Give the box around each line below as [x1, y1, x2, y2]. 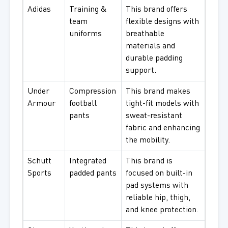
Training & [69, 6, 107, 14]
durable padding [125, 54, 183, 63]
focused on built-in [125, 169, 192, 178]
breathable [125, 30, 164, 39]
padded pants [69, 169, 117, 178]
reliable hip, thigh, [125, 194, 190, 203]
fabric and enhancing [125, 124, 200, 133]
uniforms [69, 30, 102, 39]
